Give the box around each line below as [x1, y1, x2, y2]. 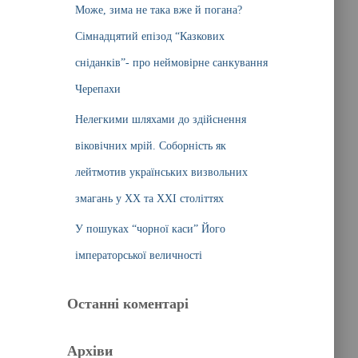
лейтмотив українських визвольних [74, 166, 248, 178]
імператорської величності [74, 249, 202, 261]
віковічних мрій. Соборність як [74, 140, 226, 152]
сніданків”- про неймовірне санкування [74, 57, 268, 69]
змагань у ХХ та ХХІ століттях [74, 193, 224, 205]
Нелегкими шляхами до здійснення [74, 113, 246, 125]
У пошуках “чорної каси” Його [74, 223, 225, 235]
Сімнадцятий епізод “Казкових [74, 30, 225, 42]
